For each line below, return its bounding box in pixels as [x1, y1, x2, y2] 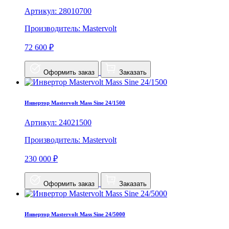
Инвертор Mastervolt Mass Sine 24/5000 [25, 211, 125, 218]
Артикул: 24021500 [25, 118, 91, 127]
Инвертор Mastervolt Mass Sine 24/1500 [25, 99, 125, 106]
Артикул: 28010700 [25, 6, 91, 15]
